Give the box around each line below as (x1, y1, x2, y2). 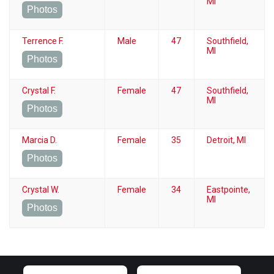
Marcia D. (22, 135, 57, 145)
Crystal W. (22, 184, 59, 194)
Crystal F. (22, 85, 56, 95)
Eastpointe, (207, 184, 250, 194)
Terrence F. (22, 35, 64, 46)
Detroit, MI (207, 135, 246, 145)
